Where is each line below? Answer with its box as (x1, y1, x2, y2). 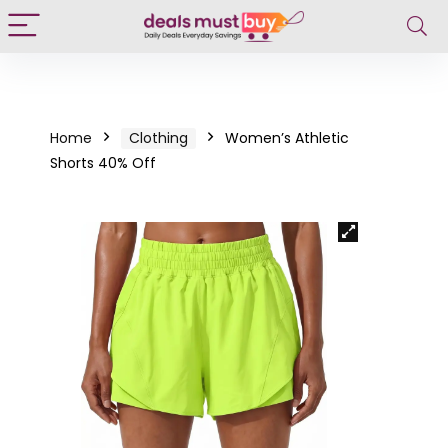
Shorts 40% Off (50, 153, 156, 173)
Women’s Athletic (225, 128, 349, 148)
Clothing (129, 128, 188, 148)
